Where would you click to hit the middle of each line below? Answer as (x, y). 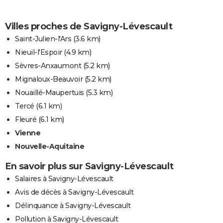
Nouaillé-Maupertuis (50, 92)
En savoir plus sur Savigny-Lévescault (89, 166)
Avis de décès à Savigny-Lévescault (74, 192)
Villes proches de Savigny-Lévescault (89, 26)
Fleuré (26, 119)
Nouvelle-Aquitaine (50, 146)
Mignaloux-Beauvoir (49, 79)
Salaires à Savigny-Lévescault (64, 178)
